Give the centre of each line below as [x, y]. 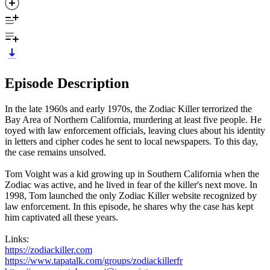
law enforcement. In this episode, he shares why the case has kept [129, 206]
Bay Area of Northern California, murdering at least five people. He [133, 119]
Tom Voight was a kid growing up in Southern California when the [132, 174]
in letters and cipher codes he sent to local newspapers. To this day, [131, 141]
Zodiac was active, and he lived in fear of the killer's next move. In [131, 184]
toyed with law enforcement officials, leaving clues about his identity [135, 130]
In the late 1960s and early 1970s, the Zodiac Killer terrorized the [128, 108]
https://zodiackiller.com [49, 250]
